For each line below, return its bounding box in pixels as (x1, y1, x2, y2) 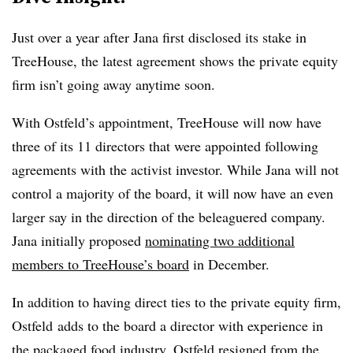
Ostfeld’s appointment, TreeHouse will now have (44, 112, 321, 132)
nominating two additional (145, 230, 295, 250)
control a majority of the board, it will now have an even (12, 183, 333, 203)
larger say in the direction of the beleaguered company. (12, 206, 325, 226)
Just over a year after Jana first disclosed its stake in (12, 27, 307, 46)
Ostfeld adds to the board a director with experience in (12, 315, 323, 335)
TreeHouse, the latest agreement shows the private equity (12, 50, 338, 70)
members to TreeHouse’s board (12, 254, 189, 273)
